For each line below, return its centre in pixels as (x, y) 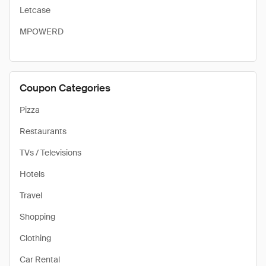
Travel (31, 195)
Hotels (32, 174)
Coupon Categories (65, 88)
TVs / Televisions (50, 153)
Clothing (35, 238)
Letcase (35, 10)
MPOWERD (42, 31)
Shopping (37, 217)
